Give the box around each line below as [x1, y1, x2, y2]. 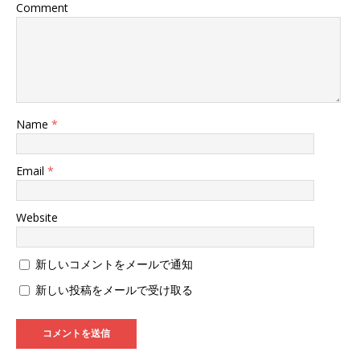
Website [16, 209, 58, 225]
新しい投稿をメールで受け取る [35, 281, 193, 297]
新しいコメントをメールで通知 [35, 256, 193, 272]
